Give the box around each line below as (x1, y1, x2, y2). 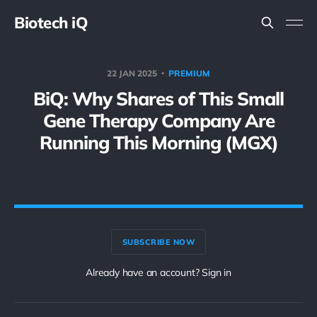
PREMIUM (168, 68, 210, 79)
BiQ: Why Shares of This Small (33, 87, 284, 110)
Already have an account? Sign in (86, 266, 231, 279)
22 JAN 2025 (107, 68, 159, 79)
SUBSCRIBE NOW (122, 236, 195, 247)
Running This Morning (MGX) (39, 131, 278, 154)
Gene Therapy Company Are (42, 109, 275, 132)
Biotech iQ (14, 13, 88, 33)
